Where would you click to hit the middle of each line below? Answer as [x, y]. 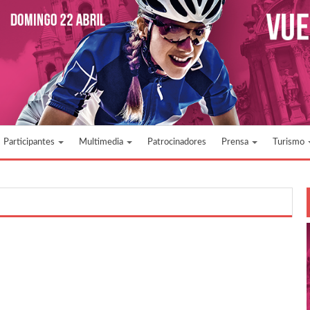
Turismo [290, 142]
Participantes [30, 142]
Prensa [236, 142]
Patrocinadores [177, 142]
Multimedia [102, 142]
